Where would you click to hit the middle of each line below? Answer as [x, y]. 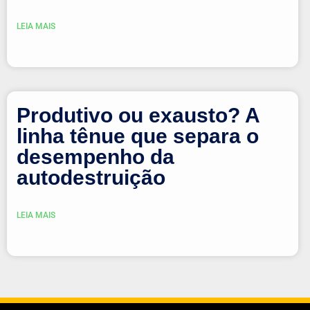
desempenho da [95, 156]
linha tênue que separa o [138, 136]
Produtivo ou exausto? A [138, 115]
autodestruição [91, 177]
